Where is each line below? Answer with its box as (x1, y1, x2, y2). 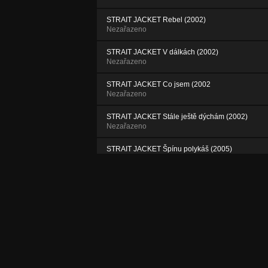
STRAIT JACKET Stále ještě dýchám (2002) (106, 112, 248, 121)
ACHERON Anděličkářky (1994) (106, 176, 209, 185)
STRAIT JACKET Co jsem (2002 (106, 80, 211, 89)
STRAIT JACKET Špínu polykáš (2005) (106, 144, 232, 153)
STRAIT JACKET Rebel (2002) (106, 15, 206, 24)
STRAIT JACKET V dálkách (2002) (106, 47, 218, 56)
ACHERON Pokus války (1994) (106, 209, 207, 218)
